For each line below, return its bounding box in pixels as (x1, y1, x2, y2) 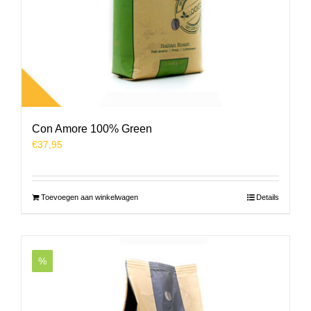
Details (256, 193, 279, 202)
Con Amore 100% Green (32, 123, 152, 135)
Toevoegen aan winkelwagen (41, 193, 138, 202)
